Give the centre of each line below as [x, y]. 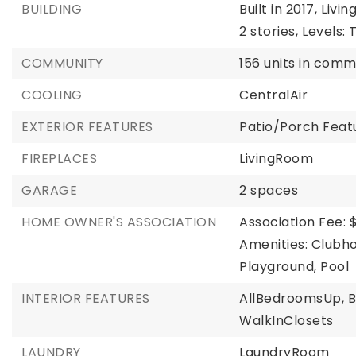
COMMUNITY [62, 63]
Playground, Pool [294, 267]
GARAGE [49, 190]
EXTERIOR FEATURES [87, 127]
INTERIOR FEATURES [86, 298]
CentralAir [274, 95]
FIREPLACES [59, 159]
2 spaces [269, 190]
